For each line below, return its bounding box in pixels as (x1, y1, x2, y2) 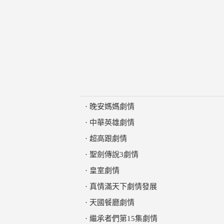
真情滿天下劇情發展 (89, 182, 157, 190)
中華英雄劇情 (89, 118, 134, 126)
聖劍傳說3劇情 (89, 150, 138, 158)
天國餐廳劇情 (89, 198, 134, 206)
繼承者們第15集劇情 (89, 214, 157, 222)
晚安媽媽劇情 (89, 102, 134, 110)
